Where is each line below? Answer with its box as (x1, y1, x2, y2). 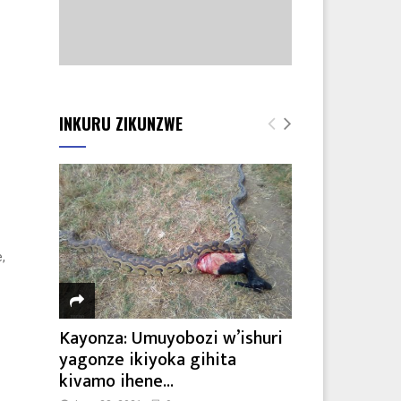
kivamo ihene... (59, 366, 174, 397)
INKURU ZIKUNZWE (59, 112, 183, 136)
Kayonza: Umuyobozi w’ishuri (59, 323, 283, 354)
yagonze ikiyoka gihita (59, 345, 236, 376)
